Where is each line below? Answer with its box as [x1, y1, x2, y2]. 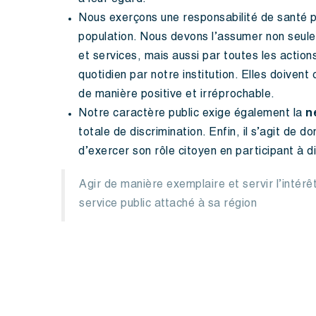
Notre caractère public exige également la [78, 109, 305, 120]
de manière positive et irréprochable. [78, 90, 275, 101]
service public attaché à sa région [79, 199, 257, 210]
